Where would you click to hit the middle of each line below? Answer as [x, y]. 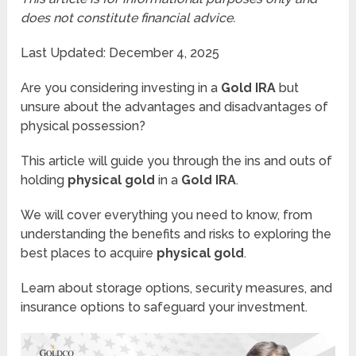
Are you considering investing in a [121, 88]
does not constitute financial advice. [128, 18]
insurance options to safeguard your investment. [164, 308]
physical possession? [83, 126]
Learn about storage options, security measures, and [177, 288]
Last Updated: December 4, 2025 [120, 53]
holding [44, 180]
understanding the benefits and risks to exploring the [176, 234]
